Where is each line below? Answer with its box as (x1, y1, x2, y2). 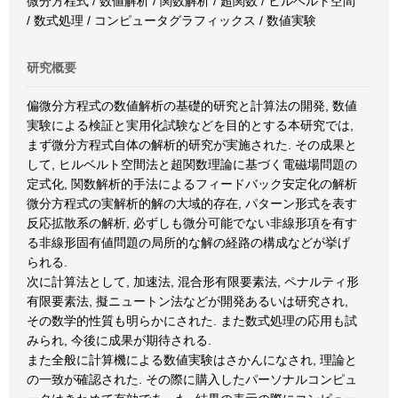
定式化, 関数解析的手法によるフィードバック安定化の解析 (27, 177, 357, 191)
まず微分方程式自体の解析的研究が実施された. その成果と (27, 138, 357, 152)
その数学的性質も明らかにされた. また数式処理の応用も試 (27, 314, 357, 328)
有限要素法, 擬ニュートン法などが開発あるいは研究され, (27, 294, 348, 308)
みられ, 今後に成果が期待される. (27, 333, 211, 347)
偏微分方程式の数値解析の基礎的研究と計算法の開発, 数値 (27, 99, 357, 113)
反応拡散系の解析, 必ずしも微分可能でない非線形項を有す (27, 216, 357, 230)
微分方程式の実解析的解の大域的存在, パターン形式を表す (27, 196, 357, 211)
